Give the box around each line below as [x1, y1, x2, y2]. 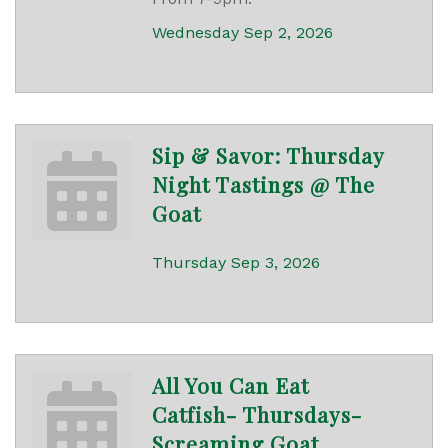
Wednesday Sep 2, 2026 [152, 23, 333, 43]
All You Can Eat [152, 371, 309, 400]
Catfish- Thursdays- [152, 400, 362, 429]
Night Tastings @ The [152, 170, 375, 199]
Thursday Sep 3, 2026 [152, 253, 320, 273]
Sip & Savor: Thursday [152, 141, 384, 170]
